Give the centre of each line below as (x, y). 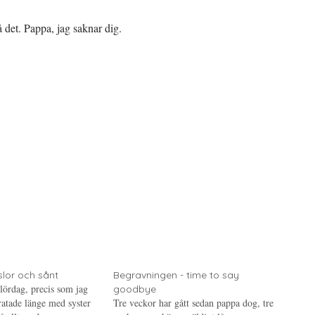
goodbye (134, 289)
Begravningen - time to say (176, 275)
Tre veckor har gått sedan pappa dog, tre (193, 303)
